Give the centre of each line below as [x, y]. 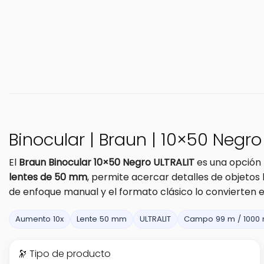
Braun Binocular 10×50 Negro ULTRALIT [107, 162]
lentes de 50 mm [48, 177]
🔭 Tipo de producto [64, 253]
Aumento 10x [39, 219]
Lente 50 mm [102, 219]
